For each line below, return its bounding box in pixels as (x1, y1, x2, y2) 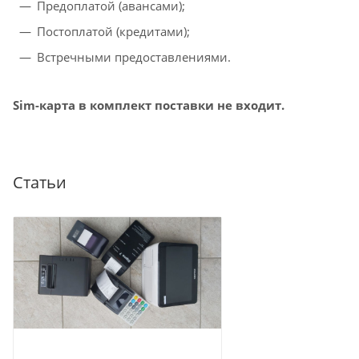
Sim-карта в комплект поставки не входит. (13, 97, 284, 114)
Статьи (13, 171, 67, 194)
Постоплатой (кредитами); (37, 23, 191, 40)
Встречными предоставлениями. (37, 49, 232, 66)
